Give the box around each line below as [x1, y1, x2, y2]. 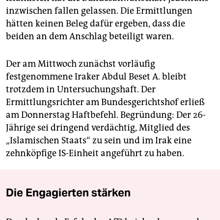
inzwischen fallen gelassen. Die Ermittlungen [6, 5, 192, 16]
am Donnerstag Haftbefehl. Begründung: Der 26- [6, 109, 206, 120]
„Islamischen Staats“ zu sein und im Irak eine [6, 135, 192, 146]
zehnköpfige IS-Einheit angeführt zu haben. [6, 147, 184, 159]
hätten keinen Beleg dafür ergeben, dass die [6, 18, 185, 29]
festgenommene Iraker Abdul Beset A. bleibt [6, 71, 187, 82]
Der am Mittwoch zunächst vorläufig [6, 58, 155, 69]
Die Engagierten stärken [6, 185, 131, 199]
